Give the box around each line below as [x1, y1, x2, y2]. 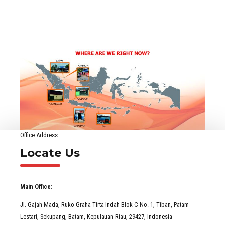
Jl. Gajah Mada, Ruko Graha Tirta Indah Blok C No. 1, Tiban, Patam [20, 201, 189, 209]
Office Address [20, 131, 58, 139]
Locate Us [20, 145, 80, 160]
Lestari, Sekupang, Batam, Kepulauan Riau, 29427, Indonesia [20, 213, 172, 221]
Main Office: [20, 182, 52, 190]
